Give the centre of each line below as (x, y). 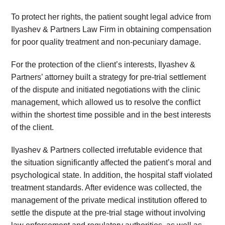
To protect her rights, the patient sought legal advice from (111, 17)
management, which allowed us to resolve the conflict (106, 102)
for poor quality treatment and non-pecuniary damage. (106, 42)
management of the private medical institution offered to (109, 200)
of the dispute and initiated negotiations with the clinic (106, 90)
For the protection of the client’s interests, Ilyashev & (103, 65)
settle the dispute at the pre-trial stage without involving (108, 213)
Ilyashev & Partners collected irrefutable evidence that (107, 150)
